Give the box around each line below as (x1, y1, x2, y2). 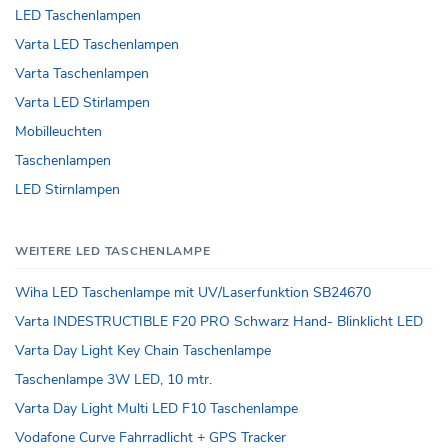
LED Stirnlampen (15, 180, 120, 200)
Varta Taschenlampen (15, 64, 149, 84)
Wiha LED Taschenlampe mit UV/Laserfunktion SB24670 (15, 283, 371, 303)
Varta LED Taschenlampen (15, 35, 179, 55)
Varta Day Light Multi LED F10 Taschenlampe (15, 399, 298, 419)
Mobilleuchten (15, 122, 102, 142)
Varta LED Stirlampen (15, 93, 150, 113)
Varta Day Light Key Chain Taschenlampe (15, 341, 271, 361)
